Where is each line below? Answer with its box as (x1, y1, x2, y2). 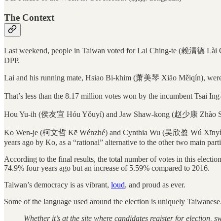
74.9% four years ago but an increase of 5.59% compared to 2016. (4, 163, 210, 172)
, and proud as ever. (125, 180, 187, 189)
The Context (4, 12, 54, 23)
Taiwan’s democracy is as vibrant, (4, 180, 111, 189)
